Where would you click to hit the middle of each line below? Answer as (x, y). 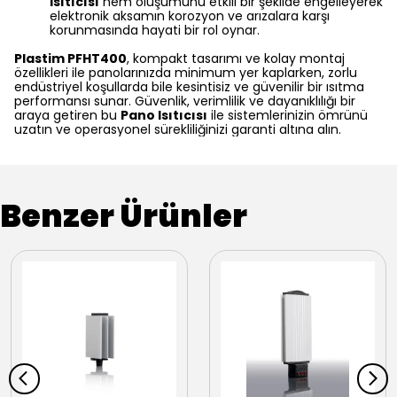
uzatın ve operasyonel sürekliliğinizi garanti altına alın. (178, 129)
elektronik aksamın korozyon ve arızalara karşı (190, 16)
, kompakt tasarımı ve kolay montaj (236, 58)
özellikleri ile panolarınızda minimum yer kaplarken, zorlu (186, 73)
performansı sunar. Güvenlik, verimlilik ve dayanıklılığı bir (185, 101)
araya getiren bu (67, 115)
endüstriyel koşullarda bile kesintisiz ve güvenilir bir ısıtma (189, 87)
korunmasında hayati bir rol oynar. (155, 30)
